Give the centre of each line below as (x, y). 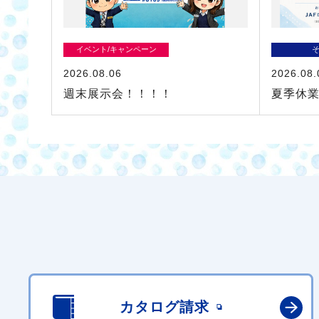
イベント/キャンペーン (116, 49)
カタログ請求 (164, 307)
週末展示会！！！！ (118, 93)
